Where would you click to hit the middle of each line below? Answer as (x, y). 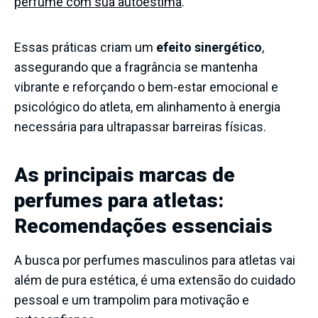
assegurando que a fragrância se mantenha (136, 67)
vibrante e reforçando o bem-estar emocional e (146, 87)
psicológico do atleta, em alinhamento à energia (147, 106)
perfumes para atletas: (119, 200)
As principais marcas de (125, 175)
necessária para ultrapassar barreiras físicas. (140, 126)
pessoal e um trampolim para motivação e (132, 300)
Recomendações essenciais (143, 226)
